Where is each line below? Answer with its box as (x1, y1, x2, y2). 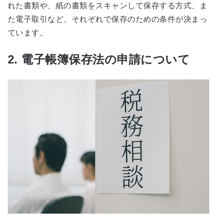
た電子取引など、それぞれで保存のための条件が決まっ (8, 15, 207, 24)
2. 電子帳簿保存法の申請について (8, 53, 190, 66)
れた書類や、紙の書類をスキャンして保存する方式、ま (8, 1, 207, 10)
